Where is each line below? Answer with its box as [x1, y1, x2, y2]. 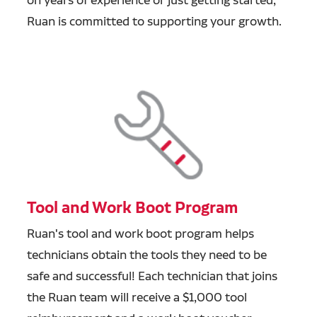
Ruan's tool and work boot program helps [26, 226, 254, 241]
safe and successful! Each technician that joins [26, 268, 277, 284]
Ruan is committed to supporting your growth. [26, 13, 282, 28]
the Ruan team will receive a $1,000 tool [26, 289, 247, 305]
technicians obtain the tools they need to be [26, 247, 267, 263]
